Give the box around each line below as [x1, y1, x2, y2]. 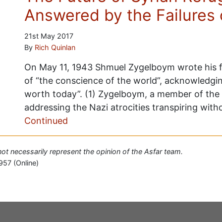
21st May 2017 [24, 32, 73, 40]
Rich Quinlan [34, 43, 75, 52]
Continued [24, 115, 68, 126]
